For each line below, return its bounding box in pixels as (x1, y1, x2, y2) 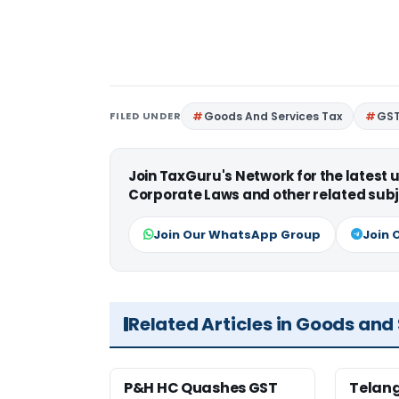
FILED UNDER (110, 108, 182, 123)
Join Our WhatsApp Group (153, 225, 321, 243)
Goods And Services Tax (204, 108, 343, 124)
